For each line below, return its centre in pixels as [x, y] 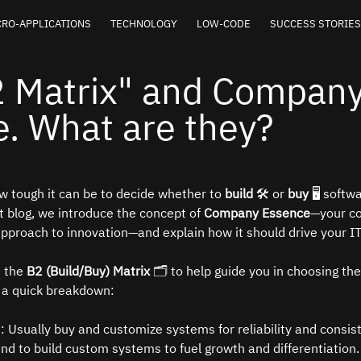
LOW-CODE [223, 24]
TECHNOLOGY [143, 24]
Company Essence [257, 213]
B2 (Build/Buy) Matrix [88, 271]
